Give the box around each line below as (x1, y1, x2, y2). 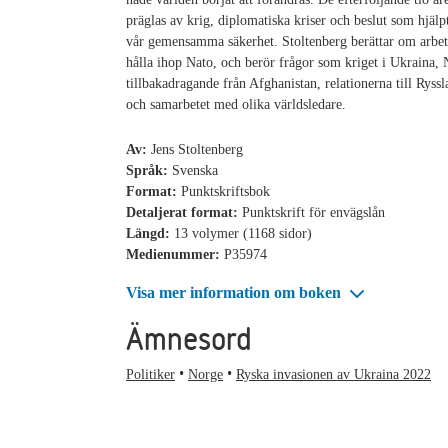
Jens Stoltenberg (151, 141, 243, 157)
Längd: (126, 225, 174, 241)
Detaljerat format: (126, 204, 242, 220)
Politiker (126, 366, 175, 382)
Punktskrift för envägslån (242, 204, 385, 220)
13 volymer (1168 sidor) (174, 225, 312, 241)
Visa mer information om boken (126, 283, 345, 301)
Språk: (126, 162, 172, 178)
